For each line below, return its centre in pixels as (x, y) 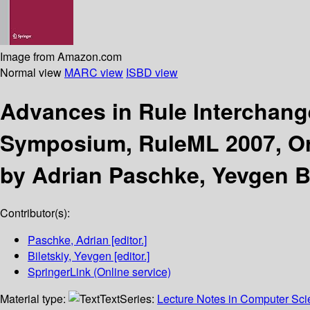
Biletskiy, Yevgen (70, 256)
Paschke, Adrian (68, 240)
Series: (138, 299)
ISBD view (152, 72)
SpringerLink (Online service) (99, 272)
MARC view (94, 72)
